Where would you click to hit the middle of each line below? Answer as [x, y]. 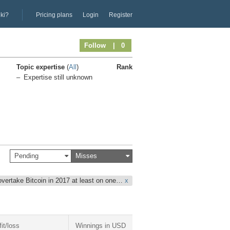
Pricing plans [54, 15]
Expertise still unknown [58, 77]
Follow [95, 45]
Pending [26, 156]
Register [121, 15]
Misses [86, 156]
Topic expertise [42, 67]
